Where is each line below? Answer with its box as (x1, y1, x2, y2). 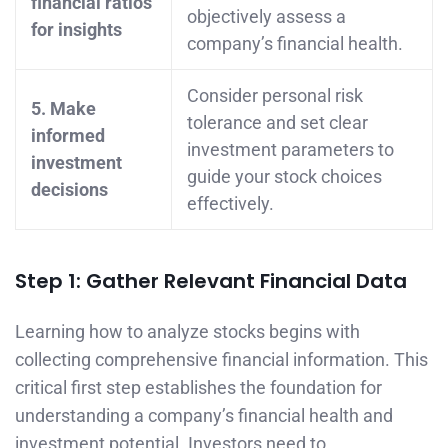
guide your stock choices (187, 165, 382, 187)
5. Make (31, 97, 96, 119)
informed (31, 124, 105, 146)
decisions (31, 178, 108, 200)
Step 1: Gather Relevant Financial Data (15, 266, 407, 295)
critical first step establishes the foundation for (15, 376, 382, 398)
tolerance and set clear (187, 111, 368, 133)
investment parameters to (187, 138, 394, 160)
